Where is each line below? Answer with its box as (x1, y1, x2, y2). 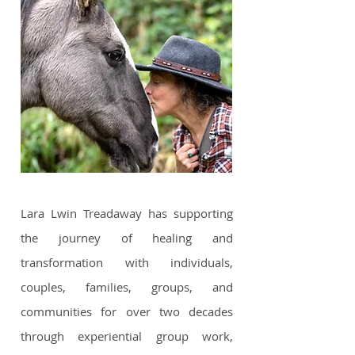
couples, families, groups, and (21, 279, 233, 295)
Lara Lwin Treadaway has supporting (21, 205, 233, 221)
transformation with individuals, (21, 254, 233, 270)
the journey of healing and (21, 230, 233, 246)
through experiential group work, (21, 328, 233, 344)
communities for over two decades (21, 303, 233, 319)
